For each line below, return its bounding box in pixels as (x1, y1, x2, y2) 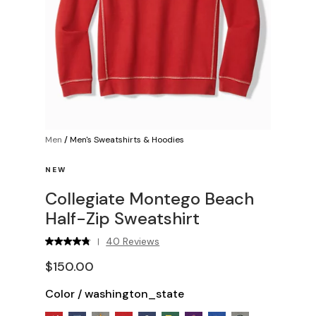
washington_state (85, 286, 184, 301)
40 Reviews (106, 235, 160, 248)
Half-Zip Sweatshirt (45, 207, 200, 229)
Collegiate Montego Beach (45, 188, 254, 209)
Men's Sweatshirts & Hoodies (70, 134, 184, 145)
